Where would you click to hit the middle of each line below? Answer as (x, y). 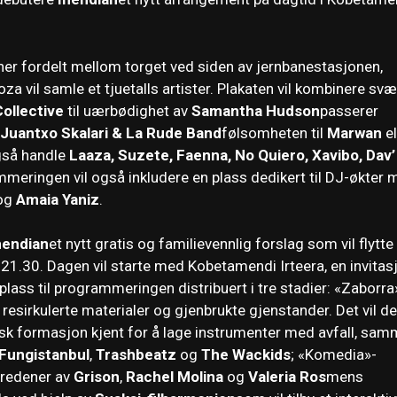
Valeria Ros (287, 377)
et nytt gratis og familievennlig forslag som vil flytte (221, 244)
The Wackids (246, 355)
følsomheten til (274, 132)
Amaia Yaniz (58, 199)
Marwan (354, 132)
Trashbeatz (136, 355)
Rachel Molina (175, 377)
